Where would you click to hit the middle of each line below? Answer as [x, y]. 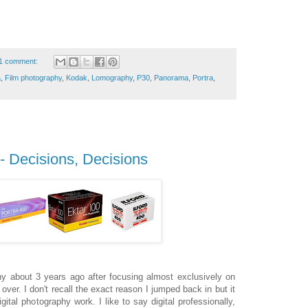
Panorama [171, 78]
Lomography [112, 78]
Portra [203, 78]
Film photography [33, 78]
